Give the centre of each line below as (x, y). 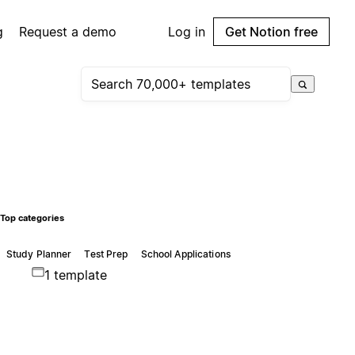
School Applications (185, 254)
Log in (187, 32)
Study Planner (39, 254)
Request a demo (68, 32)
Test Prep (106, 254)
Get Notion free (271, 32)
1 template (75, 275)
